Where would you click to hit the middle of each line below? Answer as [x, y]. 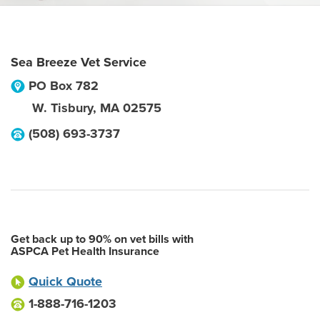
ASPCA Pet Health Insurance [85, 251]
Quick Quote [65, 281]
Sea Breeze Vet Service [79, 62]
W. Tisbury [62, 108]
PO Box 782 [64, 86]
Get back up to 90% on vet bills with [102, 239]
